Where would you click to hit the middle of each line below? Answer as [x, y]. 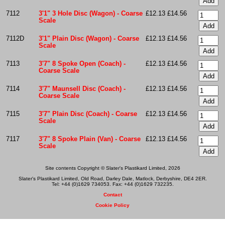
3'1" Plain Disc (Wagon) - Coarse [89, 38]
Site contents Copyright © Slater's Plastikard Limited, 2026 [113, 168]
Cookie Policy [113, 205]
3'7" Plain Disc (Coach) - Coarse [88, 114]
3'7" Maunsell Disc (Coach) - [82, 89]
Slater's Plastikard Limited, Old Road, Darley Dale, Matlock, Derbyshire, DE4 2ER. [113, 178]
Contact [113, 194]
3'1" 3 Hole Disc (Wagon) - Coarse [90, 13]
